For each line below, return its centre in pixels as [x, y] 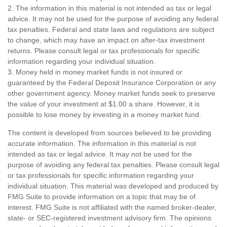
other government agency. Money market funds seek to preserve [111, 93]
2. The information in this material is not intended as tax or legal [109, 8]
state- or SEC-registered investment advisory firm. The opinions [109, 218]
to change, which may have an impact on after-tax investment [106, 40]
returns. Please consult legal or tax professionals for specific [104, 50]
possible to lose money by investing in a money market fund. [104, 114]
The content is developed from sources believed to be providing [109, 133]
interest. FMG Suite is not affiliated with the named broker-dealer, [112, 207]
